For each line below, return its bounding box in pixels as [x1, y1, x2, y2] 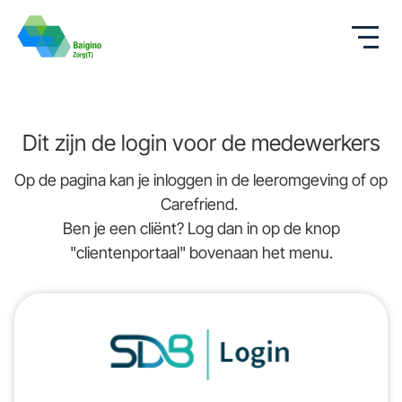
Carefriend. [161, 194, 241, 214]
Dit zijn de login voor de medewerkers [22, 128, 380, 156]
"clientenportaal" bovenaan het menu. [69, 242, 333, 262]
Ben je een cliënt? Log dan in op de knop [62, 218, 340, 238]
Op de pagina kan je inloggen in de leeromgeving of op [14, 170, 388, 189]
